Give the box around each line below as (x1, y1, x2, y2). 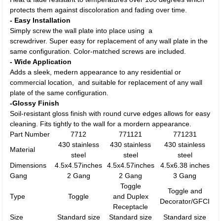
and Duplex (112, 192, 148, 200)
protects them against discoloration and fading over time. (10, 6, 187, 14)
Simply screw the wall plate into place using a (10, 27, 153, 35)
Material (10, 146, 36, 153)
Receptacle (113, 203, 148, 211)
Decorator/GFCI (160, 197, 210, 205)
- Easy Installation (10, 16, 71, 24)
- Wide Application (10, 58, 72, 66)
